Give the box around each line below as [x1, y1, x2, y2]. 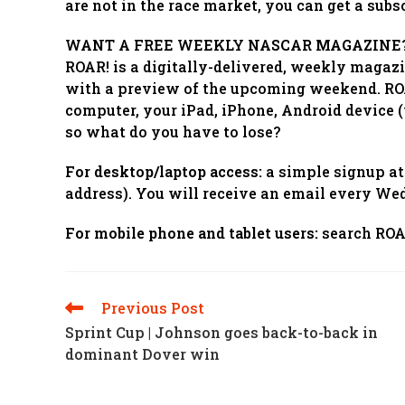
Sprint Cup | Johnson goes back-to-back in [65, 323, 378, 342]
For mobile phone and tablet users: [65, 223, 318, 242]
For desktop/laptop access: [65, 162, 262, 181]
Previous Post [101, 298, 204, 317]
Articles [64, 334, 107, 348]
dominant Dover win [65, 344, 220, 363]
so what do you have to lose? [65, 122, 280, 141]
